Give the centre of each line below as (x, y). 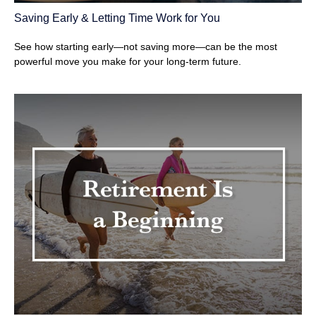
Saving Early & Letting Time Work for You (117, 18)
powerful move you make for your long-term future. (128, 61)
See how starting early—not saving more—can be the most (146, 46)
